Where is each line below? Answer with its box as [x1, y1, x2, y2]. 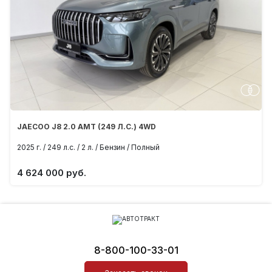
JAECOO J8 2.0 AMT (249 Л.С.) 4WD [17, 122, 157, 132]
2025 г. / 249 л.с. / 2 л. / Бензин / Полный [17, 143, 160, 152]
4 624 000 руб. [17, 167, 87, 179]
